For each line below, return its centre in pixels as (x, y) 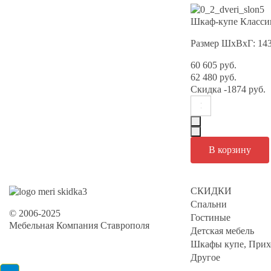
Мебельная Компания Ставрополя (79, 226)
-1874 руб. (243, 89)
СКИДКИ (211, 191)
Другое (205, 257)
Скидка (206, 89)
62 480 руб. (214, 77)
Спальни (209, 204)
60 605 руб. (214, 65)
